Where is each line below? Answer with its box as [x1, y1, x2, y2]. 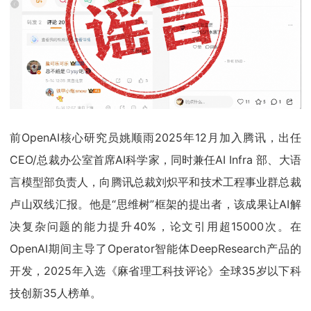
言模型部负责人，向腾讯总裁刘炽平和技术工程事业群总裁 [10, 175, 301, 190]
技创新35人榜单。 [10, 286, 102, 301]
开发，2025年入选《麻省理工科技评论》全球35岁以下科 [10, 264, 301, 278]
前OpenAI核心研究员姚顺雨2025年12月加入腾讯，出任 [10, 131, 301, 145]
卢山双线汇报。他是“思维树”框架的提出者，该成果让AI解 [10, 197, 301, 212]
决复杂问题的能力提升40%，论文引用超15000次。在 [10, 219, 301, 234]
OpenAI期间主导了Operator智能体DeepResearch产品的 [10, 242, 301, 256]
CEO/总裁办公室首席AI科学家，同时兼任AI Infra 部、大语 [10, 153, 301, 167]
